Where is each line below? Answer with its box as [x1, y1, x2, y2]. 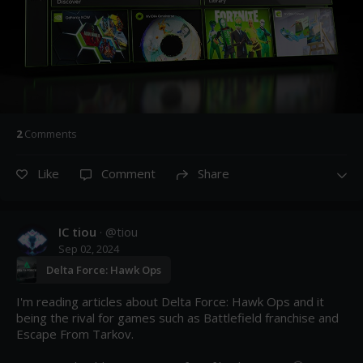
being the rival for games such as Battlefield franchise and [16, 310, 339, 327]
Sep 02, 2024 [58, 241, 119, 257]
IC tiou [58, 224, 96, 241]
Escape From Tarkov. [16, 326, 137, 343]
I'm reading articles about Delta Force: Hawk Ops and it [16, 293, 324, 310]
